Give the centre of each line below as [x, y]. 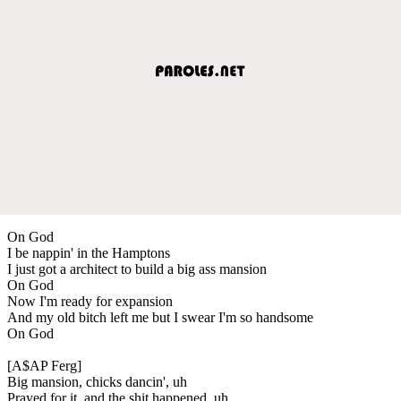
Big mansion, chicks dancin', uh [97, 381]
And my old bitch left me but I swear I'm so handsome [160, 317]
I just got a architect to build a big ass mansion [137, 269]
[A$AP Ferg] [44, 365]
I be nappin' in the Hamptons [89, 252]
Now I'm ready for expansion [90, 301]
